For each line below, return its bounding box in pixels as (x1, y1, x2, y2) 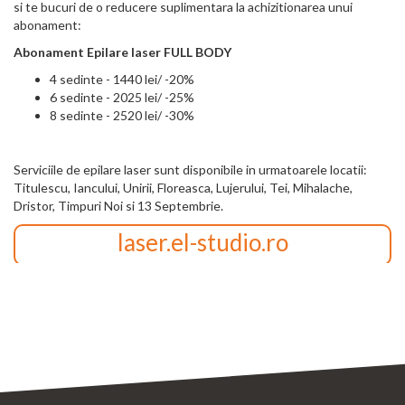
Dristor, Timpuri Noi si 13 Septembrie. (14, 198, 226, 214)
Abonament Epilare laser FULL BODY (14, 44, 231, 61)
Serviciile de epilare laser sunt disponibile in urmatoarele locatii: (14, 162, 367, 178)
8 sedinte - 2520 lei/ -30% (50, 108, 194, 124)
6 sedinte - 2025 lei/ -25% (50, 89, 194, 106)
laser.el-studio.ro (117, 228, 288, 258)
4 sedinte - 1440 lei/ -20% (50, 71, 194, 88)
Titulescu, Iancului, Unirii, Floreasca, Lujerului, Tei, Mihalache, (14, 180, 353, 196)
